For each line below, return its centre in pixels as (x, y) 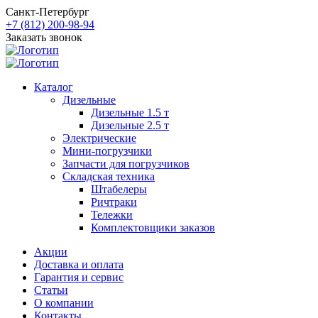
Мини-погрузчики (107, 151)
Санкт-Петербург (48, 12)
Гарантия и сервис (79, 277)
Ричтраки (114, 202)
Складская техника (109, 176)
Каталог (54, 87)
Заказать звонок (44, 37)
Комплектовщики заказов (153, 227)
